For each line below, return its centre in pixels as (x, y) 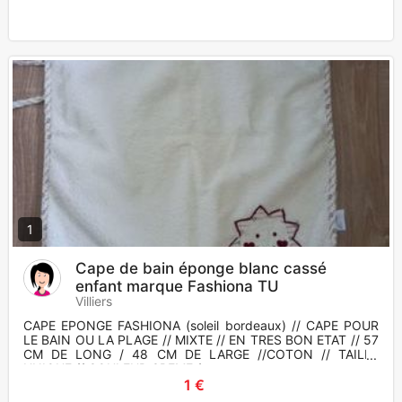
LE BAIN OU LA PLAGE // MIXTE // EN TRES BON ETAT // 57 (201, 340)
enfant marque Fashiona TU (177, 287)
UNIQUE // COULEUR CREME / (112, 369)
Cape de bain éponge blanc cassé (201, 269)
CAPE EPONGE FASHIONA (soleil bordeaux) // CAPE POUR (201, 326)
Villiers (94, 301)
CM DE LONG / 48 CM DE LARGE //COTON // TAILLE (201, 354)
